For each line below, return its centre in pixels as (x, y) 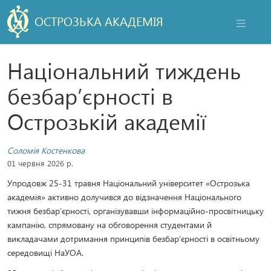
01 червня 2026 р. (40, 163)
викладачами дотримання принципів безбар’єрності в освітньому (133, 238)
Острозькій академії (107, 121)
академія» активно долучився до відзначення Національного (124, 197)
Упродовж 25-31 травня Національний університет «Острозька (129, 183)
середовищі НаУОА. (45, 252)
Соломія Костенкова (46, 150)
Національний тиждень (124, 70)
